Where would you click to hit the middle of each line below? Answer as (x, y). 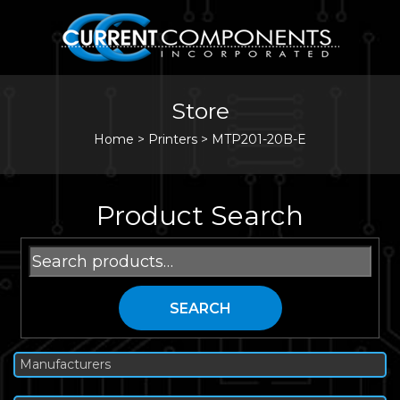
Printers (173, 139)
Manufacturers (65, 364)
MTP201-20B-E (259, 139)
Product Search (200, 216)
